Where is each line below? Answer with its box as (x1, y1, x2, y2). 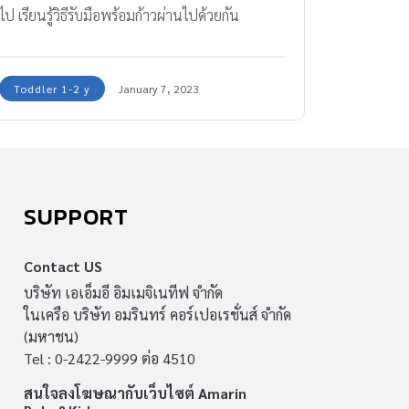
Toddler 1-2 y (14, 81, 90, 97)
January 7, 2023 (119, 81, 199, 97)
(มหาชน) (24, 327, 79, 347)
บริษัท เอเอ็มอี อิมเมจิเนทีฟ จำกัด (24, 283, 223, 303)
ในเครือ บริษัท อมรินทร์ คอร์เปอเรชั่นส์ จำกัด (24, 305, 291, 325)
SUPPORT (24, 199, 129, 235)
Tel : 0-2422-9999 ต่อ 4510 (24, 349, 195, 369)
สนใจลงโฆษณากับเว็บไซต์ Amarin (24, 383, 246, 404)
